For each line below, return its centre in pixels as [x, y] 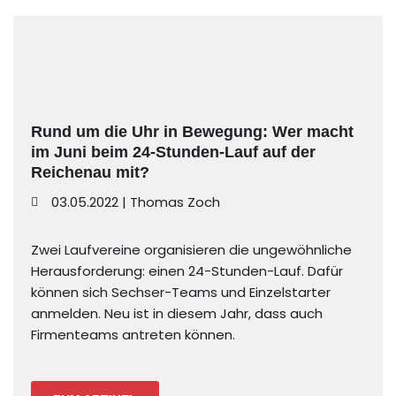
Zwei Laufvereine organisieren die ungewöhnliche [191, 250]
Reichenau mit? [90, 172]
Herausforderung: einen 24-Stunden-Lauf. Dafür [187, 271]
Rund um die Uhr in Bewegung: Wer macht [192, 132]
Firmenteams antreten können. [133, 335]
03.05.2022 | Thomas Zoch [135, 202]
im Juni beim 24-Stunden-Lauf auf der [173, 152]
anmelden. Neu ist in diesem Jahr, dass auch [177, 313]
